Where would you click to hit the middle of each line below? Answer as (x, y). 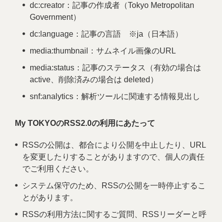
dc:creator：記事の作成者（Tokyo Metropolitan (112, 5)
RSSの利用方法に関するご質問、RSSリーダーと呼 (114, 214)
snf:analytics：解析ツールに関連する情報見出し (115, 96)
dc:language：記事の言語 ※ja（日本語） (106, 34)
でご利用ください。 (58, 169)
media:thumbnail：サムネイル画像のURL (103, 51)
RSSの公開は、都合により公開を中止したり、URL (114, 145)
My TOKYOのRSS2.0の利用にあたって (85, 123)
